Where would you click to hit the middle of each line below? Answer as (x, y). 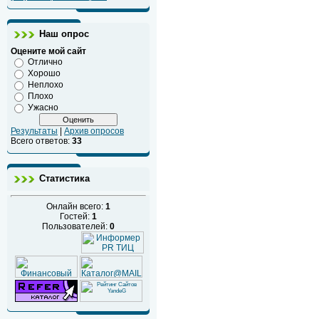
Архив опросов (94, 131)
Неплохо (46, 85)
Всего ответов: (41, 141)
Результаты (34, 131)
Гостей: (76, 216)
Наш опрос (64, 34)
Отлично (45, 62)
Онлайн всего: (76, 206)
